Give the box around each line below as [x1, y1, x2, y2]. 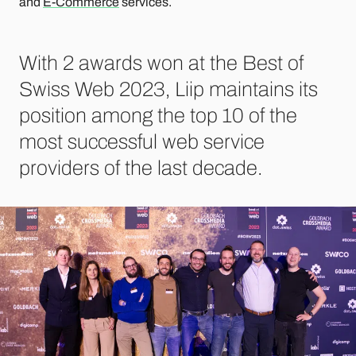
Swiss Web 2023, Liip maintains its [19, 77, 318, 100]
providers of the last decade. [19, 156, 262, 179]
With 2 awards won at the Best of [19, 51, 304, 74]
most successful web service [19, 130, 265, 153]
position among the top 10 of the [19, 103, 297, 126]
